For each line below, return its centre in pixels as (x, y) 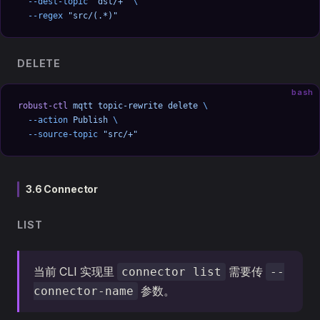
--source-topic (58, 134)
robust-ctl (43, 106)
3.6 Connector (62, 189)
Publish (88, 120)
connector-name (84, 291)
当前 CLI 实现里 (75, 271)
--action (43, 120)
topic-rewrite (128, 106)
